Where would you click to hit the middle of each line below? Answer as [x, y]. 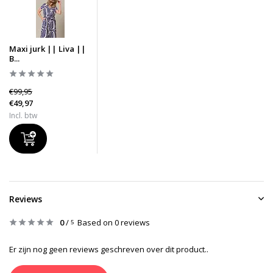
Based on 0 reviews [114, 223]
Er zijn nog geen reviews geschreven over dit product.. [109, 250]
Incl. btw [23, 116]
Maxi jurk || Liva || [48, 49]
